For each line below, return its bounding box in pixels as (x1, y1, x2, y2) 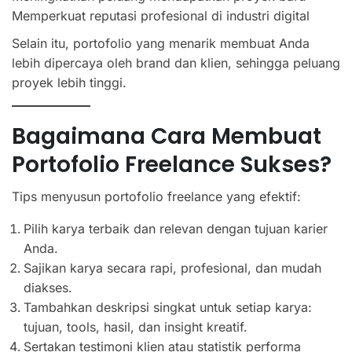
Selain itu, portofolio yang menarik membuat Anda (12, 35, 310, 51)
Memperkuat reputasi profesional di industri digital (12, 7, 310, 24)
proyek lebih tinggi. (12, 74, 126, 90)
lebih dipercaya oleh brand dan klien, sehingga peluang (12, 54, 340, 71)
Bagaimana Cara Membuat (12, 120, 321, 152)
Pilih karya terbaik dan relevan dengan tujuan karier (24, 220, 328, 236)
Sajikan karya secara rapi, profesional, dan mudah (24, 259, 321, 276)
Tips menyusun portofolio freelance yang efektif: (12, 188, 301, 204)
